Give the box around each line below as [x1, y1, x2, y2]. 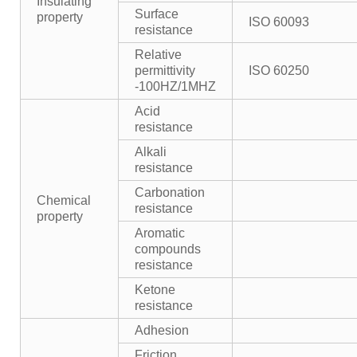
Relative [135, 48, 182, 61]
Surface [135, 7, 178, 21]
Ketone [135, 283, 175, 296]
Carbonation [135, 186, 205, 199]
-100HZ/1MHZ [135, 80, 216, 93]
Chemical [37, 194, 91, 207]
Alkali [135, 145, 167, 159]
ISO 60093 [249, 15, 309, 29]
